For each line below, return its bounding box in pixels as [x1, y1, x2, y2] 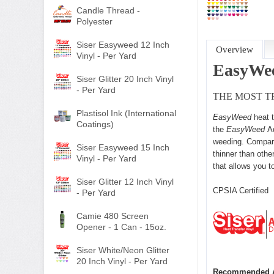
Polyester [76, 17, 113, 26]
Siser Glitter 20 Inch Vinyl [76, 74, 174, 84]
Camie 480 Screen [76, 211, 149, 221]
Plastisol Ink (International [76, 108, 176, 118]
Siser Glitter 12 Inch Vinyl [76, 177, 174, 187]
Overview [216, 45, 253, 54]
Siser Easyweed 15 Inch [76, 143, 169, 152]
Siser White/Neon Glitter [76, 245, 169, 255]
